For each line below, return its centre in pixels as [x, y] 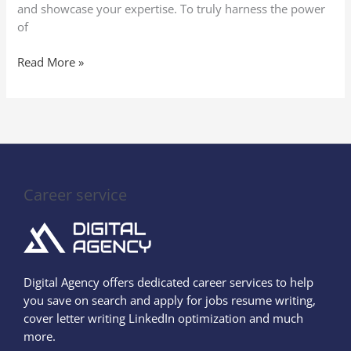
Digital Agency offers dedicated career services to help [168, 282]
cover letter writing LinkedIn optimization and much [163, 318]
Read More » [51, 62]
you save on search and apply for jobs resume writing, [170, 300]
